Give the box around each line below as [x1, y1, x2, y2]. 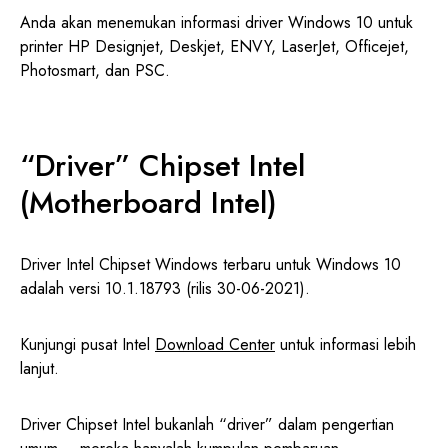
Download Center [155, 333, 275, 357]
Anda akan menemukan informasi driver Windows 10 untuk [20, 11, 413, 35]
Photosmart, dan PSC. [20, 59, 170, 83]
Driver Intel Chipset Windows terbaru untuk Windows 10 [20, 253, 401, 277]
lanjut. [20, 357, 59, 381]
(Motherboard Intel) [20, 181, 277, 225]
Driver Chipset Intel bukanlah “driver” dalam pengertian [20, 413, 394, 437]
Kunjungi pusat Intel [20, 333, 155, 357]
